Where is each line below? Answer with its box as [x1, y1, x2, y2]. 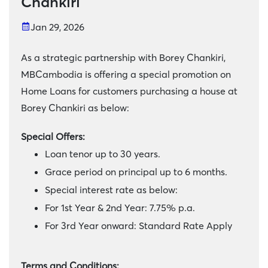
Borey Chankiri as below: [21, 102, 129, 114]
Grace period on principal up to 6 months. [45, 166, 227, 178]
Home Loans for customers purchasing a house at [21, 85, 237, 97]
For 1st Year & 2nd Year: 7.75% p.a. [45, 202, 195, 214]
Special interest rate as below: [45, 184, 178, 196]
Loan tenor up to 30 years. [45, 148, 160, 160]
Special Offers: [21, 130, 85, 142]
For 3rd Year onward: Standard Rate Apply [45, 220, 232, 232]
